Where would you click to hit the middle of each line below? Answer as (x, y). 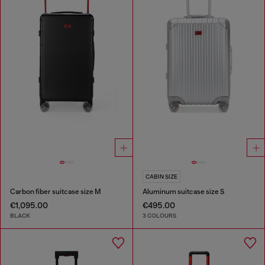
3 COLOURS (159, 216)
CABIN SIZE (161, 176)
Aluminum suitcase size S (183, 191)
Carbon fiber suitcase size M (56, 191)
